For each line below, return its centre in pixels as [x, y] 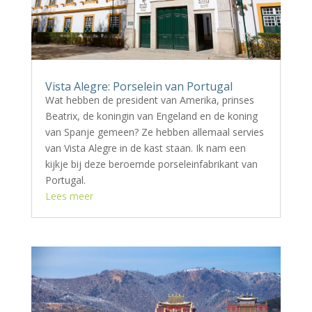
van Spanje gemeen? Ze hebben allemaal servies [154, 132]
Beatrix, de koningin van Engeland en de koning [151, 116]
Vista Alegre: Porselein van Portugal [139, 87]
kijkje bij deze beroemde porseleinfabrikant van [151, 164]
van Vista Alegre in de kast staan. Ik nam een [145, 148]
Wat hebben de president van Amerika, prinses [149, 100]
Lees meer [69, 196]
